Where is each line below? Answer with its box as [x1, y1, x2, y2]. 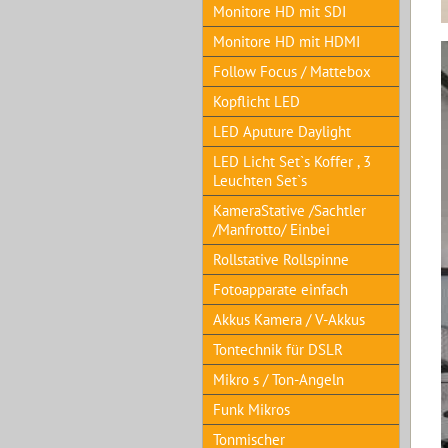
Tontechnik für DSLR [213, 340, 343, 359]
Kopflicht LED [213, 92, 300, 111]
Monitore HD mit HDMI [213, 32, 360, 51]
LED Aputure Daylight [213, 122, 351, 141]
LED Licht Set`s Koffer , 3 [213, 152, 371, 171]
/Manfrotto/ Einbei [213, 220, 330, 239]
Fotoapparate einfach [213, 280, 348, 299]
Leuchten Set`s [213, 171, 307, 190]
